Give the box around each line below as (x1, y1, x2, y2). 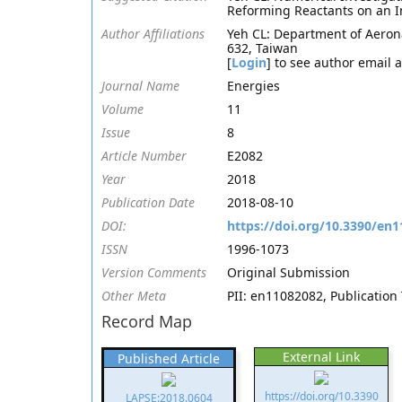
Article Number (101, 147, 187, 164)
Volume (101, 100, 144, 118)
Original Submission (227, 264, 350, 281)
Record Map (101, 310, 192, 332)
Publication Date (101, 194, 195, 211)
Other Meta (101, 287, 166, 304)
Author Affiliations (101, 25, 205, 42)
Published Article (118, 350, 220, 367)
